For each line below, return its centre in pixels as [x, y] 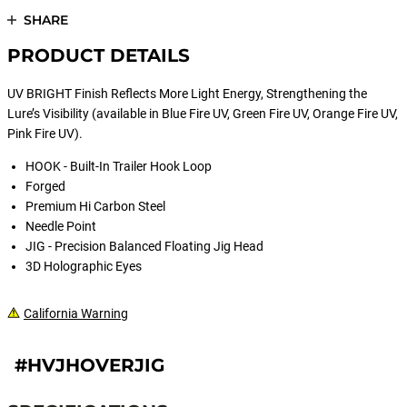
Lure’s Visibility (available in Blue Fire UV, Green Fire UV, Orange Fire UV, [203, 114]
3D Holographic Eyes [84, 266]
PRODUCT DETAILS [99, 55]
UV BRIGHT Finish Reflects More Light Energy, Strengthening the [187, 94]
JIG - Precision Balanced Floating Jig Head [144, 246]
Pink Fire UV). [45, 134]
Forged [45, 186]
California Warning [76, 313]
